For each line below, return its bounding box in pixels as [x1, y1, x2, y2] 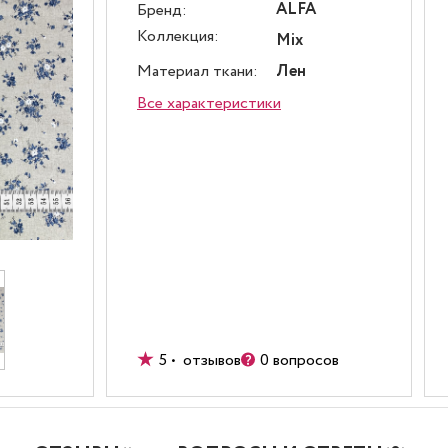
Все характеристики [137, 92, 281, 115]
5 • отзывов [159, 349, 241, 372]
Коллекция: [137, 24, 219, 48]
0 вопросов [260, 349, 339, 372]
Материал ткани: [137, 60, 258, 83]
